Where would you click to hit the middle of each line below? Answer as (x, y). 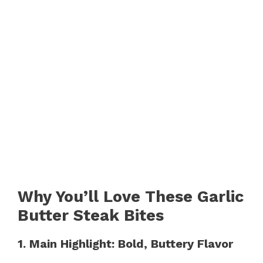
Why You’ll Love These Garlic (131, 196)
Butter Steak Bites (91, 215)
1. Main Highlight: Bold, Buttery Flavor (125, 243)
